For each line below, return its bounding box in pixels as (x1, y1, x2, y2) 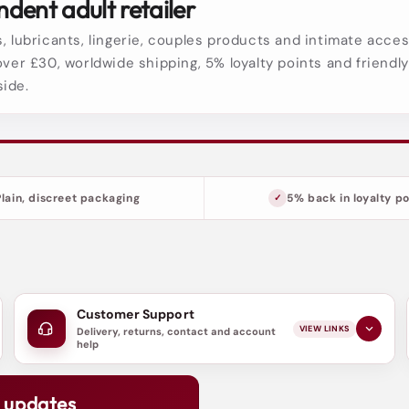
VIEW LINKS (299, 322, 351, 334)
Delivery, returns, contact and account (76, 325, 276, 339)
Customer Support (76, 306, 194, 323)
